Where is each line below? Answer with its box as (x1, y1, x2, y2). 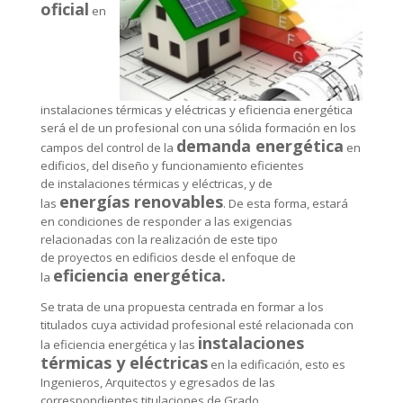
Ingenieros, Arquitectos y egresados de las (40, 374, 275, 391)
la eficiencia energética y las (40, 336, 198, 354)
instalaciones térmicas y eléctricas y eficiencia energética (40, 101, 353, 118)
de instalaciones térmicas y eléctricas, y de (40, 175, 273, 192)
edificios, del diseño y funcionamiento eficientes (40, 157, 304, 174)
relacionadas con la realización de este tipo (40, 230, 278, 247)
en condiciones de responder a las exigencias (40, 212, 292, 229)
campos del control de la (40, 139, 176, 156)
